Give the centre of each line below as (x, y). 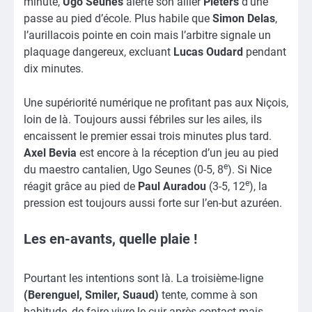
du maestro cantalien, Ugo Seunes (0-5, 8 (124, 169)
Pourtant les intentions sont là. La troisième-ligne (143, 278)
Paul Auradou (173, 186)
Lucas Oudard (208, 52)
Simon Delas (244, 19)
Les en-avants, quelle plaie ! (110, 239)
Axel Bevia (50, 153)
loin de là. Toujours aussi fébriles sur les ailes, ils (143, 119)
